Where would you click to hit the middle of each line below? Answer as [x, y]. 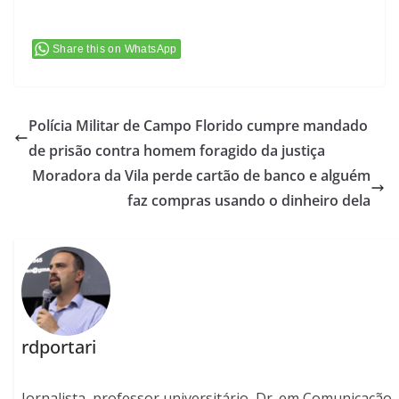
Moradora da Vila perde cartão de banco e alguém [201, 176]
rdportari [59, 347]
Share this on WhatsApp [115, 49]
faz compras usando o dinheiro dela [249, 201]
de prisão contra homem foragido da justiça [177, 151]
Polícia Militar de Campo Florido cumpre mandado [198, 126]
